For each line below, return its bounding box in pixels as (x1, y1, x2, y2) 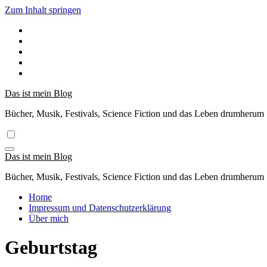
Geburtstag (5, 237, 97, 259)
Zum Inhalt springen (5, 5, 81, 15)
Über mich (29, 213, 69, 223)
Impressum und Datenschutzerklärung (29, 203, 171, 213)
